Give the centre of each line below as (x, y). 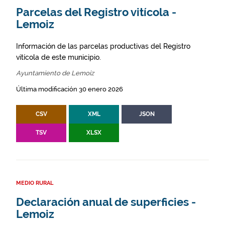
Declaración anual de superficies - (106, 202)
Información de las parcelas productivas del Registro (103, 46)
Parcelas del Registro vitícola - (96, 12)
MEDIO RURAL (35, 183)
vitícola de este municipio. (59, 57)
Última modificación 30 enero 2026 (70, 89)
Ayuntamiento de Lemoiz (55, 73)
